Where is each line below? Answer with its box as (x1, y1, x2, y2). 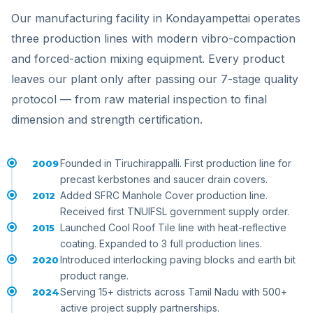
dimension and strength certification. (11, 112, 203, 126)
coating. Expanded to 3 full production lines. (60, 238, 262, 249)
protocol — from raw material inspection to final (11, 92, 267, 106)
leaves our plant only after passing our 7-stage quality (11, 72, 298, 86)
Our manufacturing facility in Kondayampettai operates (11, 11, 300, 25)
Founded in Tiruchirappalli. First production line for (60, 157, 291, 169)
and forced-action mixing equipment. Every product (11, 52, 284, 66)
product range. (60, 270, 129, 282)
